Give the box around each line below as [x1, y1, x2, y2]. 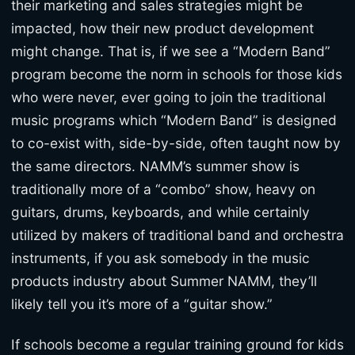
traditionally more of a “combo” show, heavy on [11, 181, 315, 198]
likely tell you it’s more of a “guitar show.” [11, 296, 273, 313]
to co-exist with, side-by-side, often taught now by [11, 135, 341, 152]
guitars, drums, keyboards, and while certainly [11, 204, 310, 221]
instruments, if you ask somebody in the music [11, 250, 310, 267]
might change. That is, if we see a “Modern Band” [11, 43, 330, 60]
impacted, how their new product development [11, 20, 314, 37]
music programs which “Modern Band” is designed [11, 112, 337, 129]
